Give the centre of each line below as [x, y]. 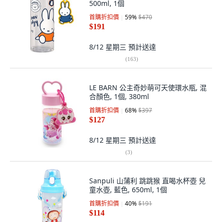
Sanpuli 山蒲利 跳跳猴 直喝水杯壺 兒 [147, 181]
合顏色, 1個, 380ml [119, 96]
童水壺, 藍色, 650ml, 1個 [128, 190]
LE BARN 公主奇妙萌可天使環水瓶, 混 [148, 87]
